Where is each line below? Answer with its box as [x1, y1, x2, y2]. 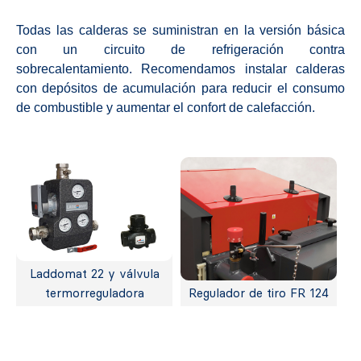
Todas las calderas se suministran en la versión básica [16, 23, 345, 37]
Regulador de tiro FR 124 [189, 286, 329, 301]
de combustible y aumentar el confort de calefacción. [16, 100, 315, 114]
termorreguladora [44, 286, 144, 301]
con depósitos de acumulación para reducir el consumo [16, 81, 345, 95]
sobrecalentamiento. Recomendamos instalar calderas [16, 61, 345, 76]
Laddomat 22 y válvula [29, 267, 160, 282]
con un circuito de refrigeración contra [16, 42, 345, 56]
